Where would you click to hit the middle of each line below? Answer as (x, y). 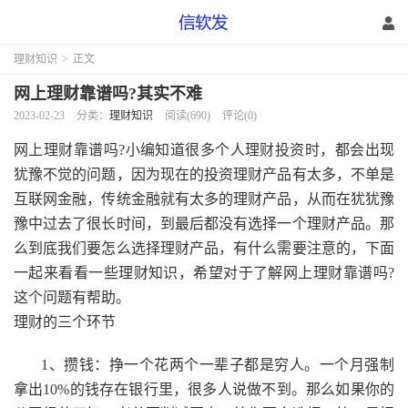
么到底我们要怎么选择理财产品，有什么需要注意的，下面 (204, 248)
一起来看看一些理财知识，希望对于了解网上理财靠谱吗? (204, 273)
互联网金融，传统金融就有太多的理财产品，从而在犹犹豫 (204, 199)
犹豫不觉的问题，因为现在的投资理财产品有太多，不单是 (204, 174)
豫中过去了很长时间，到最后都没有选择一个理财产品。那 (204, 224)
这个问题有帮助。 (72, 297)
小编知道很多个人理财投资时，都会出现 (260, 150)
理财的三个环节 (65, 322)
